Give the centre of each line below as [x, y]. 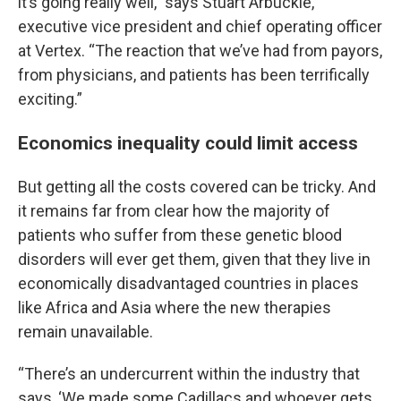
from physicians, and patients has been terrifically [194, 75]
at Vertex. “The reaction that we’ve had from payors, [200, 51]
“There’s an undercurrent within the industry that [189, 374]
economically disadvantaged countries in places [188, 283]
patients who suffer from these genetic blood [180, 235]
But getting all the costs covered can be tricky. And [197, 187]
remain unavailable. [85, 332]
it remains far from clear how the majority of [174, 211]
